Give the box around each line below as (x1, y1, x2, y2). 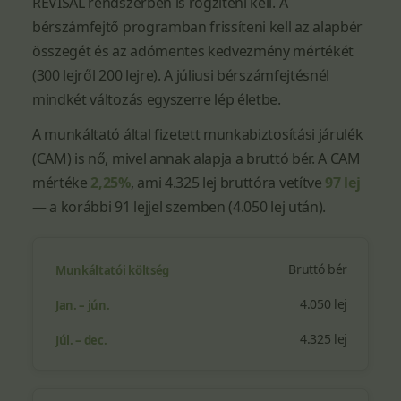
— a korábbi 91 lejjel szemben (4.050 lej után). (32, 197, 326, 217)
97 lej (325, 173, 361, 192)
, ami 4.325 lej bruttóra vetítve (130, 173, 326, 192)
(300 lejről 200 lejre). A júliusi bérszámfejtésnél (32, 65, 329, 85)
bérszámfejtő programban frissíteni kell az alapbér (32, 17, 363, 37)
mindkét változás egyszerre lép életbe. (32, 90, 281, 109)
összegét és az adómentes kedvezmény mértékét (32, 41, 354, 61)
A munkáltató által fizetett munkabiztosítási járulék (32, 124, 363, 144)
